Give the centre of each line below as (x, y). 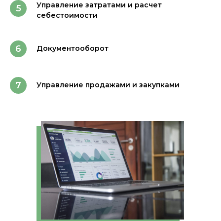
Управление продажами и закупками (108, 85)
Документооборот (73, 48)
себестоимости (67, 15)
